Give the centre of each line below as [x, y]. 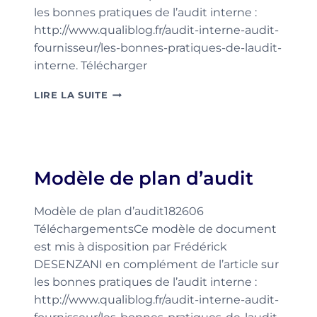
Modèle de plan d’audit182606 [119, 211]
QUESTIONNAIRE [151, 120]
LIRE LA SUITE [71, 95]
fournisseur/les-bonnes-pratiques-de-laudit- [158, 48]
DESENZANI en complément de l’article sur [156, 264]
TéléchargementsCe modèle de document [155, 229]
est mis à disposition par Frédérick [131, 247]
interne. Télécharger [91, 65]
